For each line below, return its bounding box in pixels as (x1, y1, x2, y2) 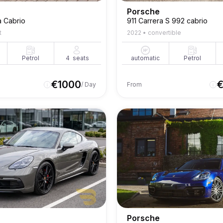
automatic (131, 54, 160, 62)
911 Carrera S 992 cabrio (127, 16, 208, 25)
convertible (148, 29, 181, 36)
